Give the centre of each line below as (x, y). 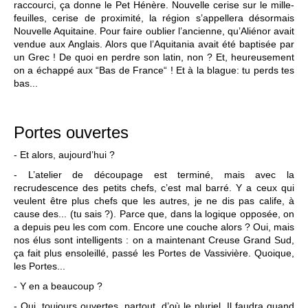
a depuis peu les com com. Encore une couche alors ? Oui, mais (154, 227)
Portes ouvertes (71, 132)
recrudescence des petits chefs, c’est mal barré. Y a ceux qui (154, 188)
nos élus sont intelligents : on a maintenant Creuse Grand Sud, (154, 240)
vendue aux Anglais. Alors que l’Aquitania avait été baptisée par (154, 44)
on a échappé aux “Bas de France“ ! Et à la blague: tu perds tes (154, 70)
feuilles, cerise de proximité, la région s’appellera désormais (154, 18)
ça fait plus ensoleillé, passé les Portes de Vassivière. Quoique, (154, 253)
